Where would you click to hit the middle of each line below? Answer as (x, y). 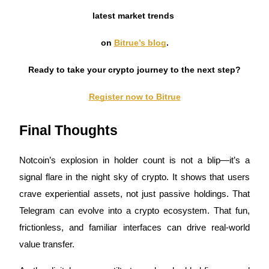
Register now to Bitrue (134, 96)
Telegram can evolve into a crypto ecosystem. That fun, (134, 210)
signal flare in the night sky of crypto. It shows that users (134, 177)
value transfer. (47, 244)
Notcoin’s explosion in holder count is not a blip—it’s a (134, 160)
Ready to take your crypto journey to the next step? (134, 69)
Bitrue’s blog (140, 42)
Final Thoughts (68, 130)
